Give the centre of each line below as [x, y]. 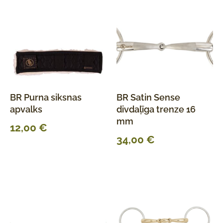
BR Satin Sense [148, 97]
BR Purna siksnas [46, 97]
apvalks [26, 109]
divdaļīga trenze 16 [156, 109]
